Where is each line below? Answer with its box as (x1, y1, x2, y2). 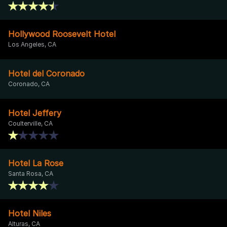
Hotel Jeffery (8, 107, 61, 118)
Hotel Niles (8, 208, 51, 218)
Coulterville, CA (8, 119, 53, 127)
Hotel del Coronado (8, 68, 85, 79)
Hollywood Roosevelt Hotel (8, 28, 116, 39)
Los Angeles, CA (8, 40, 56, 48)
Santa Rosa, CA (8, 169, 53, 177)
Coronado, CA (8, 80, 50, 88)
